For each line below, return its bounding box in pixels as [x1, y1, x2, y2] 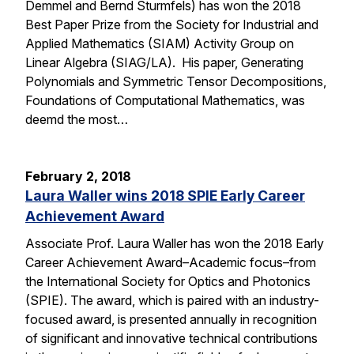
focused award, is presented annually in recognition [25, 311, 317, 327]
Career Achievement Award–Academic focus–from [25, 254, 316, 270]
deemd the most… [25, 111, 128, 127]
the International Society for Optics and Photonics [25, 273, 311, 289]
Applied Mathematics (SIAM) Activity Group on [25, 35, 294, 51]
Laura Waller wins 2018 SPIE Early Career [25, 186, 305, 204]
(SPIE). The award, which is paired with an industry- [25, 292, 319, 308]
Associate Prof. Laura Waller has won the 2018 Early [25, 235, 324, 251]
